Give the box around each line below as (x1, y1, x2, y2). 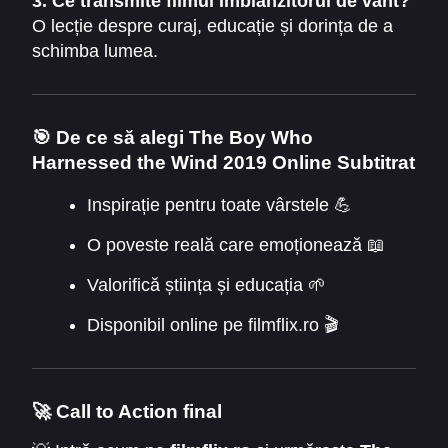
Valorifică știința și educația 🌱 (86, 275, 326, 296)
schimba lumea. (32, 41, 158, 62)
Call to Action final (56, 400, 222, 422)
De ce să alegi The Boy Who (56, 127, 313, 149)
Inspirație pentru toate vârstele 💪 (86, 195, 352, 216)
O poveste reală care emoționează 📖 (86, 235, 385, 256)
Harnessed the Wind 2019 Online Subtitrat (32, 152, 415, 174)
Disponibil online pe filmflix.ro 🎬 (86, 315, 339, 336)
